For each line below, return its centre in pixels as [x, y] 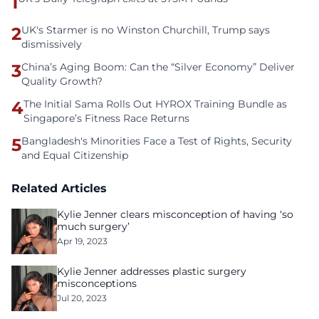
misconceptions [97, 283]
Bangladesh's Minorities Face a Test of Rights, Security [157, 141]
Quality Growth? [62, 81]
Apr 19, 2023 [82, 241]
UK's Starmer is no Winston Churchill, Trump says [146, 30]
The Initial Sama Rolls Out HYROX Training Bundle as [155, 104]
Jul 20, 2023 [82, 298]
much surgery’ [93, 226]
